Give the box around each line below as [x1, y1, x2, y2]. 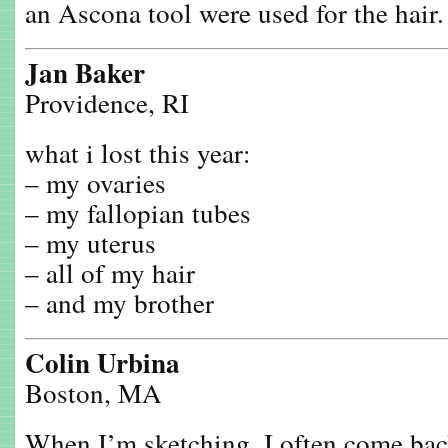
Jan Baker [25, 53, 145, 92]
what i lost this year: [25, 134, 251, 171]
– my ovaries [25, 164, 166, 201]
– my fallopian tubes [25, 194, 251, 231]
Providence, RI [25, 84, 189, 121]
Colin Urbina [25, 343, 180, 382]
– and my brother [25, 284, 214, 321]
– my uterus [25, 224, 156, 261]
